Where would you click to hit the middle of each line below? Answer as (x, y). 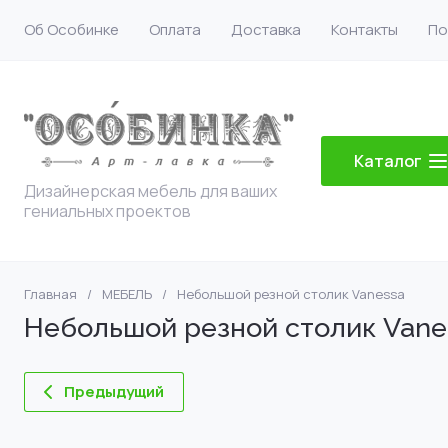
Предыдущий (114, 391)
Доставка (266, 29)
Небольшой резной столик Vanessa (291, 294)
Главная (50, 294)
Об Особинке (71, 29)
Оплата (175, 29)
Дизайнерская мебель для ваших (150, 191)
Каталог (388, 161)
